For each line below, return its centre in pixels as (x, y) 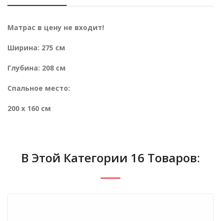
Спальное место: (39, 88)
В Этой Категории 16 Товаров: (110, 158)
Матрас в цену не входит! (56, 27)
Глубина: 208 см (37, 68)
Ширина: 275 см (37, 48)
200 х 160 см (29, 108)
